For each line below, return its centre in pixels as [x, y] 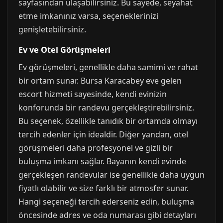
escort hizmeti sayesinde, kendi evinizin [93, 94]
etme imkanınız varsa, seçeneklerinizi [88, 16]
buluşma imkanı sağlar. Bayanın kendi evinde [102, 161]
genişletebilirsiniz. [52, 29]
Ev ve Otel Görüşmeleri [64, 50]
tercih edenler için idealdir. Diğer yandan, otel [103, 134]
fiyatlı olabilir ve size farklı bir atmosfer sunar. [104, 188]
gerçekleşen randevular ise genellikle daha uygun [111, 175]
